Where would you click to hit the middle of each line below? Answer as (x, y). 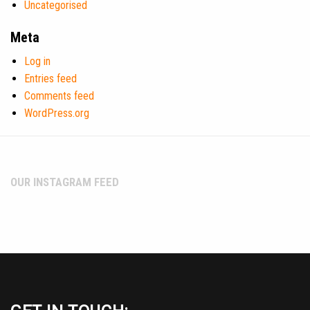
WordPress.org (57, 113)
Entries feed (51, 78)
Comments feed (59, 95)
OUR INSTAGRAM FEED (65, 182)
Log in (37, 61)
